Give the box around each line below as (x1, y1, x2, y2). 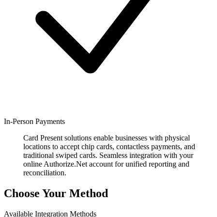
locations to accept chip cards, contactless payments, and (23, 142, 195, 151)
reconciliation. (23, 168, 66, 177)
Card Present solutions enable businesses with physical (23, 133, 190, 142)
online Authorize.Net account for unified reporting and (23, 159, 189, 168)
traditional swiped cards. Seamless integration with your (23, 151, 193, 159)
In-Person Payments (4, 117, 65, 125)
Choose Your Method (4, 186, 108, 200)
